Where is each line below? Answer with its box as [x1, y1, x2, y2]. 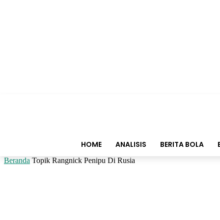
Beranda [4, 156, 30, 165]
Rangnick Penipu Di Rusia [52, 156, 135, 165]
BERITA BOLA [160, 139, 204, 149]
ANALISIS [115, 139, 146, 149]
